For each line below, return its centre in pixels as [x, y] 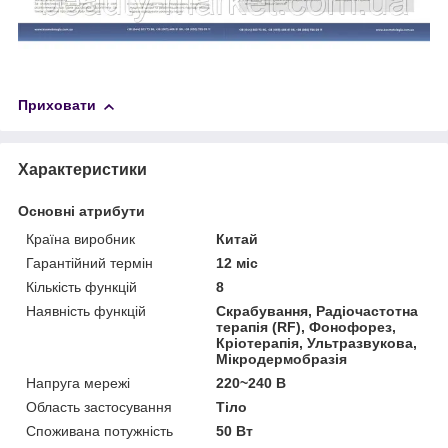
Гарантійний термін [89, 263]
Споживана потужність [99, 431]
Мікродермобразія [282, 359]
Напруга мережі [78, 383]
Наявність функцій [86, 311]
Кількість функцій [81, 287]
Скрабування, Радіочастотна [317, 311]
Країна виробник [80, 239]
